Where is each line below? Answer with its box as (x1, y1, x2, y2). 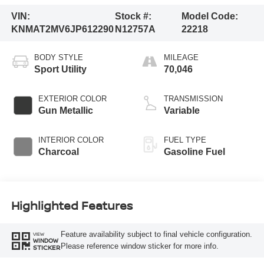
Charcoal (38, 146, 79, 157)
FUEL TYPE (164, 135, 206, 144)
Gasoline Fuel (164, 146, 225, 157)
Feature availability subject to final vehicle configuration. (60, 230, 252, 239)
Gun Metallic (38, 105, 93, 115)
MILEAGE (164, 52, 199, 62)
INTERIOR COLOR (38, 135, 104, 144)
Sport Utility (34, 64, 87, 74)
